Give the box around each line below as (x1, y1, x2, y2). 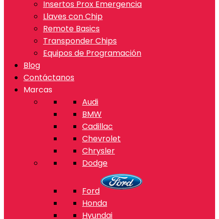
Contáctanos (23, 72, 74, 83)
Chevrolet (82, 133, 121, 144)
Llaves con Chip (43, 11, 103, 22)
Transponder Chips (43, 35, 117, 46)
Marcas (23, 84, 52, 95)
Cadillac (82, 121, 113, 132)
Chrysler (82, 145, 115, 156)
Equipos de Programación (43, 47, 141, 59)
